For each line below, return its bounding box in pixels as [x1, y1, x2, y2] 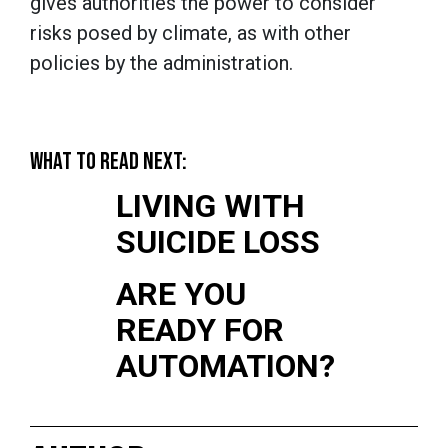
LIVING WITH [115, 186, 305, 225]
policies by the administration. [30, 50, 293, 75]
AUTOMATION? [115, 346, 335, 385]
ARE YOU [115, 274, 246, 313]
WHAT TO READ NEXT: [30, 146, 187, 176]
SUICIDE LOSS [115, 222, 320, 261]
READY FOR [115, 310, 284, 349]
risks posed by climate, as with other [30, 20, 351, 45]
